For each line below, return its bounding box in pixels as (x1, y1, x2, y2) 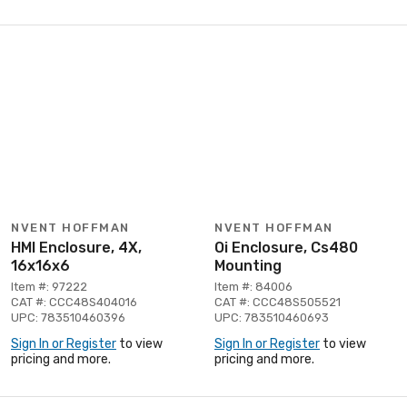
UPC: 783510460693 (214, 310, 329, 324)
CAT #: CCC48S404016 (11, 294, 137, 309)
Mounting (214, 256, 282, 274)
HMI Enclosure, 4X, (11, 238, 142, 256)
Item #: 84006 (214, 279, 293, 293)
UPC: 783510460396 (11, 310, 125, 324)
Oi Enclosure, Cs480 (214, 238, 358, 256)
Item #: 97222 (11, 279, 87, 293)
